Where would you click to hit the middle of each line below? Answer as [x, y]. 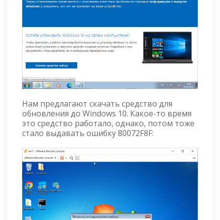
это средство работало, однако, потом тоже [108, 123]
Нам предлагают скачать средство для [97, 103]
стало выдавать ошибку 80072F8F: [88, 133]
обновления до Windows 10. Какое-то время [107, 113]
